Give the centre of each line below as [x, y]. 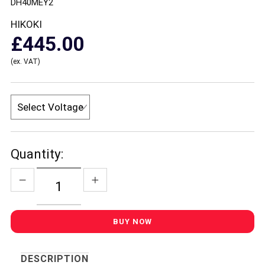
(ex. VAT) [25, 61]
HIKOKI [26, 24]
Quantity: [37, 153]
